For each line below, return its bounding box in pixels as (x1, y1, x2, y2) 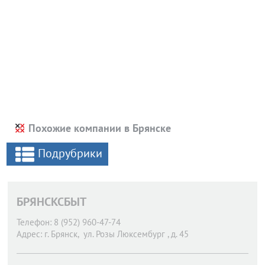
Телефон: (17, 216, 51, 228)
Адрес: (17, 228, 42, 240)
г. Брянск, (44, 228, 79, 240)
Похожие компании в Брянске (28, 121, 171, 135)
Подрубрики (38, 146, 102, 161)
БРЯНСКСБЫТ (17, 194, 86, 209)
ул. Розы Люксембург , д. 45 (81, 228, 189, 240)
